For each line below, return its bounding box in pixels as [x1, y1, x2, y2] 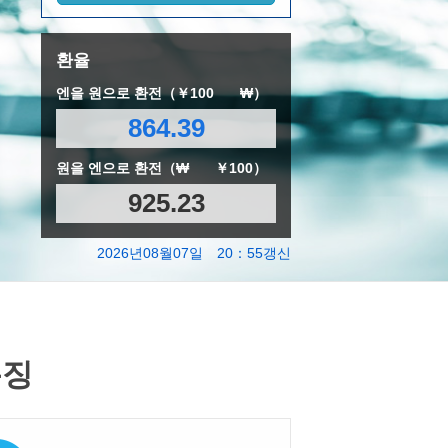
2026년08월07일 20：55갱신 [97, 244, 291, 261]
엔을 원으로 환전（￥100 [56, 84, 218, 101]
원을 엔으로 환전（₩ [56, 159, 193, 176]
